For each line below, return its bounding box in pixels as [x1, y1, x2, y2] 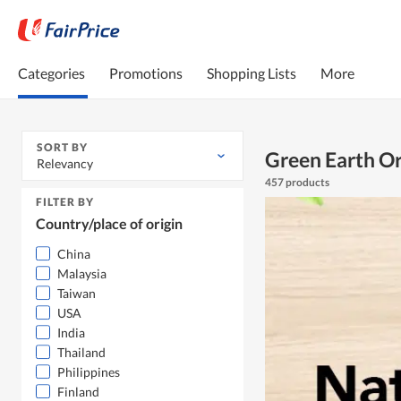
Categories [18, 64, 85, 81]
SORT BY [37, 141, 88, 155]
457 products [265, 175, 329, 190]
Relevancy [37, 156, 93, 172]
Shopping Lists [207, 64, 296, 81]
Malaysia [57, 266, 107, 282]
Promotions [109, 64, 183, 81]
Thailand [57, 345, 106, 361]
